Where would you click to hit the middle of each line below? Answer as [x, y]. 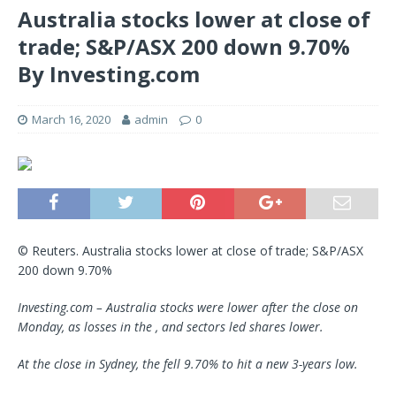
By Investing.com [109, 74]
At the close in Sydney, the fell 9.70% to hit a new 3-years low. [188, 364]
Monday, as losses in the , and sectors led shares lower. [171, 327]
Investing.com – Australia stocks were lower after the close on [188, 308]
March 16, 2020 [71, 120]
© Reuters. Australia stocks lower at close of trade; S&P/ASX [190, 251]
